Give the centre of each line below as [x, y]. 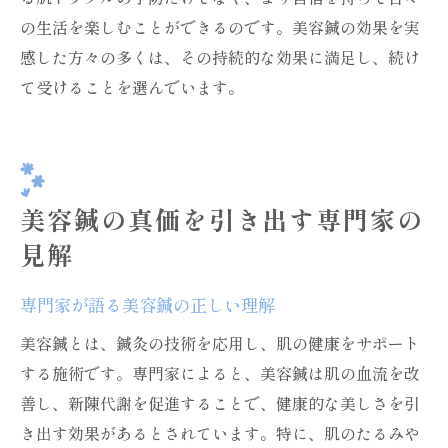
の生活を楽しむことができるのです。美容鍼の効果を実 [220, 27]
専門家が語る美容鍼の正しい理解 [147, 304]
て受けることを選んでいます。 [132, 87]
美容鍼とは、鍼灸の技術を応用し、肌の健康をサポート [220, 343]
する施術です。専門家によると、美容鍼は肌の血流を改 [220, 373]
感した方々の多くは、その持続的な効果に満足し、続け [220, 57]
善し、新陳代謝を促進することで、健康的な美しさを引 [220, 403]
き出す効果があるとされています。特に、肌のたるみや [220, 433]
